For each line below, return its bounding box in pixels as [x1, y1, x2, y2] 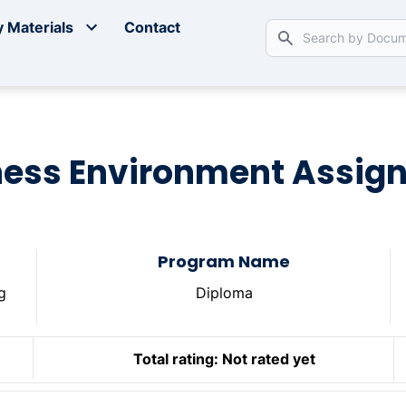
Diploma [195, 284, 253, 303]
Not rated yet [221, 350, 315, 369]
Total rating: [132, 350, 218, 369]
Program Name [158, 250, 291, 274]
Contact [124, 18, 181, 37]
